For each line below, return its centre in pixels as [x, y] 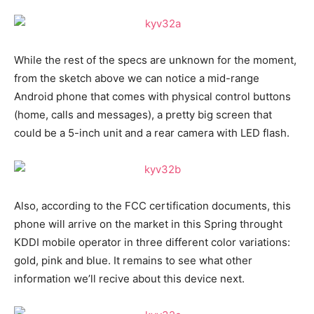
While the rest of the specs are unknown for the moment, [155, 60]
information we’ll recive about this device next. [129, 279]
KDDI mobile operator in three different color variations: [152, 242]
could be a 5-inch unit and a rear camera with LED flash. [152, 133]
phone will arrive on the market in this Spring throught [148, 224]
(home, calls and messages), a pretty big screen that [143, 115]
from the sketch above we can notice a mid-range [137, 78]
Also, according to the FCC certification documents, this [152, 206]
